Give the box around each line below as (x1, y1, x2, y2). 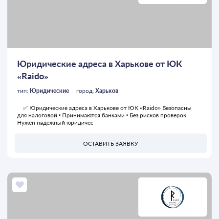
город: (76, 87, 95, 95)
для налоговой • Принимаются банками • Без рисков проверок (17, 111, 189, 119)
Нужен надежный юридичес (17, 119, 93, 127)
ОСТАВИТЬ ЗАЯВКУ (83, 139, 138, 147)
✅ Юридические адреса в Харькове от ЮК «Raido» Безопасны (17, 104, 192, 112)
